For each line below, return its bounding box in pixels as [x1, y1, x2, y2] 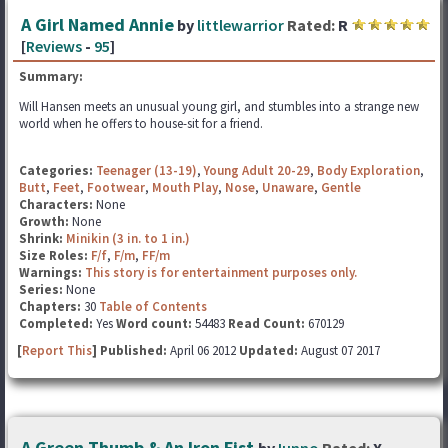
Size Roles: [19, 247, 91, 264]
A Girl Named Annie [21, 13, 174, 36]
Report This [22, 342, 92, 359]
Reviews [26, 36, 82, 56]
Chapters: [19, 298, 84, 315]
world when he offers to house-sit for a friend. [19, 115, 263, 132]
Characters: [19, 196, 96, 213]
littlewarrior [197, 15, 284, 35]
